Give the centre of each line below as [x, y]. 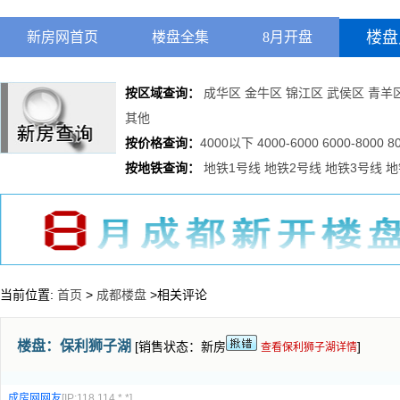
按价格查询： [162, 143]
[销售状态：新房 [179, 346]
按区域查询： [162, 93]
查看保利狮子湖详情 [309, 347]
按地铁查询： [162, 168]
